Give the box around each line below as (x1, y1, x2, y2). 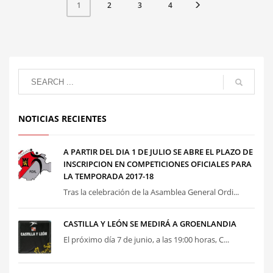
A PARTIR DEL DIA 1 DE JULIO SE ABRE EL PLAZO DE (63, 146, 253, 158)
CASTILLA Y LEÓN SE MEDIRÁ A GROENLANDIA (63, 218, 236, 230)
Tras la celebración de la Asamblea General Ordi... (63, 186, 239, 198)
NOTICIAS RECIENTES (18, 113, 107, 125)
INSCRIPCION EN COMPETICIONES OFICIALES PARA (63, 158, 252, 170)
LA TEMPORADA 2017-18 (63, 171, 154, 182)
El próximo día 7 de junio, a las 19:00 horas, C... (63, 234, 229, 246)
